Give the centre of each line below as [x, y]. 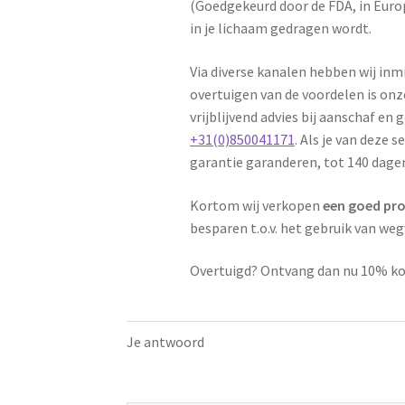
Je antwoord [166, 341]
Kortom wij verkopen [257, 205]
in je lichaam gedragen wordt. [281, 28]
